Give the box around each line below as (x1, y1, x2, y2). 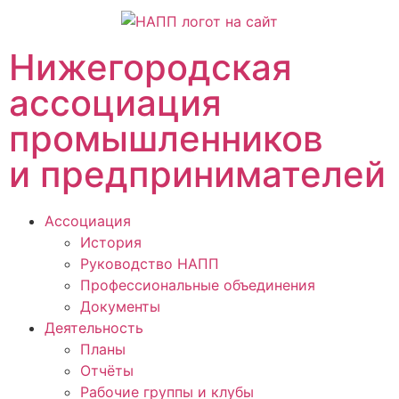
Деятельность (45, 318, 143, 337)
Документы (80, 297, 160, 315)
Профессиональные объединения (80, 275, 315, 294)
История (80, 232, 142, 251)
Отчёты (80, 361, 134, 379)
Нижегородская (9, 45, 292, 89)
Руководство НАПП (80, 254, 219, 273)
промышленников (9, 116, 323, 160)
